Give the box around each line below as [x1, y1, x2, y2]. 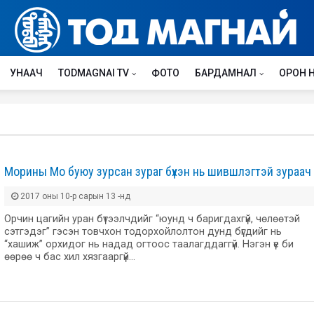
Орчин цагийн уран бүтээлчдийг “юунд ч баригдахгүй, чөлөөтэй [4, 213, 300, 225]
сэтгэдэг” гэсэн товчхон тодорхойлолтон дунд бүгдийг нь [4, 226, 282, 238]
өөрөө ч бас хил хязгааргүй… [4, 251, 135, 263]
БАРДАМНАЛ [195, 67, 257, 78]
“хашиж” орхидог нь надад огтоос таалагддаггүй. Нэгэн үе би [4, 238, 294, 250]
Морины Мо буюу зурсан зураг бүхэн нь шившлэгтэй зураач [4, 164, 311, 179]
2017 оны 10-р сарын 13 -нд [18, 191, 130, 201]
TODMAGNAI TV [58, 67, 129, 78]
